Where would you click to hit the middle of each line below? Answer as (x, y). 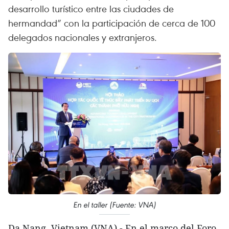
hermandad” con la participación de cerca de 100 (112, 23)
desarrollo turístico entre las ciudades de (91, 8)
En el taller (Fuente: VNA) (114, 205)
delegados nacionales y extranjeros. (83, 37)
